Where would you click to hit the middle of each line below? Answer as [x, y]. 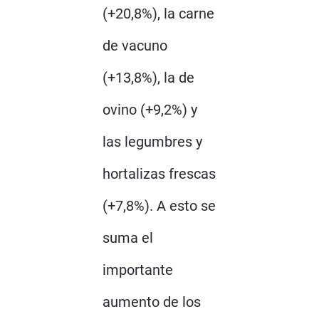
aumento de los [152, 302]
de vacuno [135, 45]
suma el [128, 237]
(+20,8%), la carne [158, 13]
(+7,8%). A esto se [159, 205]
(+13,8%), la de [148, 77]
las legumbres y [152, 141]
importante [138, 270]
